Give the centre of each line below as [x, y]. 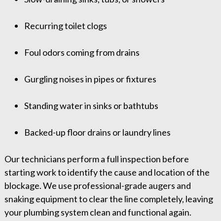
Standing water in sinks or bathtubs [91, 106]
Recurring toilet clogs [65, 26]
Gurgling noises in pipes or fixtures [90, 79]
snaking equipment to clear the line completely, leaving [109, 199]
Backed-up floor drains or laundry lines [97, 132]
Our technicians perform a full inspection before [96, 159]
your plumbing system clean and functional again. [98, 212]
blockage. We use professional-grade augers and [97, 186]
